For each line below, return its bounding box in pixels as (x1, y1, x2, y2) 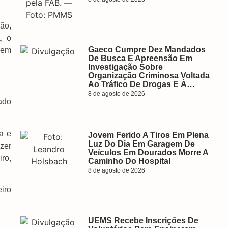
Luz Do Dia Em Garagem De (88, 139, 195, 148)
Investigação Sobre (88, 63, 163, 71)
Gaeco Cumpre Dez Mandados (88, 45, 206, 54)
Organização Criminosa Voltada (88, 71, 210, 80)
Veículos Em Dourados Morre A (88, 148, 208, 157)
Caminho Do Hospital (88, 157, 170, 165)
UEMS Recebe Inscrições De (88, 216, 198, 225)
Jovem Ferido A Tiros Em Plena (88, 131, 209, 139)
